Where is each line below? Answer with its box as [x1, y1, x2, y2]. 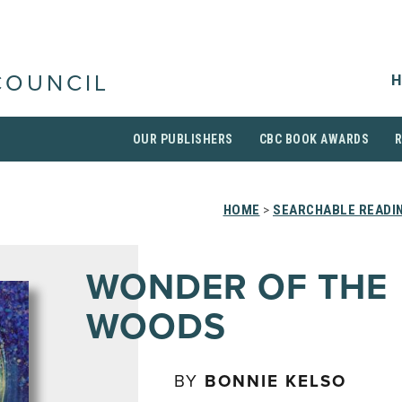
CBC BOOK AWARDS [258, 132, 369, 146]
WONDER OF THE [86, 266, 388, 309]
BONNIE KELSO [205, 371, 346, 391]
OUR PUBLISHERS [132, 132, 233, 146]
